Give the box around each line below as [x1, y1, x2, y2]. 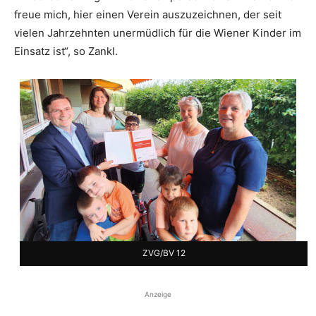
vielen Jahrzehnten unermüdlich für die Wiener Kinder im [14, 25, 301, 39]
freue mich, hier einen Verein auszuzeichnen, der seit [14, 7, 281, 21]
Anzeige [145, 290, 171, 299]
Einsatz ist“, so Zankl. [14, 44, 118, 58]
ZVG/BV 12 [142, 248, 186, 259]
